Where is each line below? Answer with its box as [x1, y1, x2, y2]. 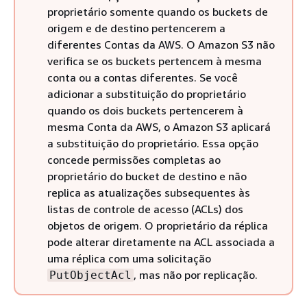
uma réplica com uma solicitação [47, 251, 211, 265]
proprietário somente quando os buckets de [47, 5, 268, 19]
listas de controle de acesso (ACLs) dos [47, 202, 243, 216]
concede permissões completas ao [47, 153, 221, 167]
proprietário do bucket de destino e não [47, 169, 247, 183]
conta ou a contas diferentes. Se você [47, 71, 238, 84]
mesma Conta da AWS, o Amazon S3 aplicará [47, 120, 271, 134]
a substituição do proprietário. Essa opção [47, 136, 258, 150]
